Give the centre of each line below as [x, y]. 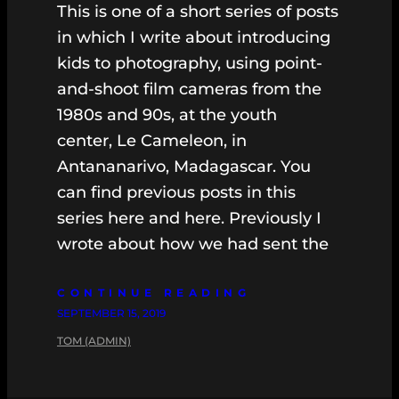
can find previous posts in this [176, 192]
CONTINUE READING [154, 292]
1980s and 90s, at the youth [167, 114]
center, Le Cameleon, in [152, 140]
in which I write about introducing [194, 37]
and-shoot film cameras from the [189, 89]
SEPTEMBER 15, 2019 [111, 313]
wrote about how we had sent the [193, 244]
